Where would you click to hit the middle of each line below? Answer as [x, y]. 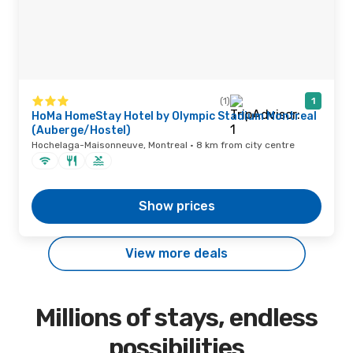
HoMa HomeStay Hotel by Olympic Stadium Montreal [174, 116]
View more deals [176, 253]
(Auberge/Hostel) [81, 130]
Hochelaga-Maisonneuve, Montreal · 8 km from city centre [163, 145]
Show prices [176, 206]
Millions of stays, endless [176, 318]
